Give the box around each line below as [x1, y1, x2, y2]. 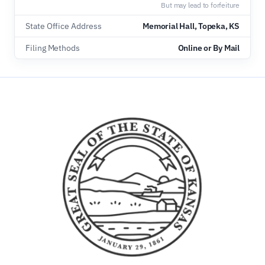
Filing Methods [25, 43, 80, 53]
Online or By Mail [177, 43, 240, 53]
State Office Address [25, 21, 102, 31]
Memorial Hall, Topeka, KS [143, 21, 240, 31]
